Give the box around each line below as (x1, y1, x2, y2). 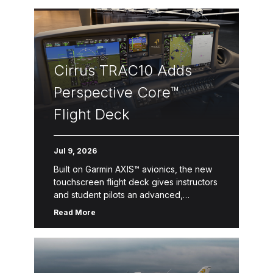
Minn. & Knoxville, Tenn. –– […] (54, 228, 175, 238)
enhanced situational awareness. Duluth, (54, 215, 217, 225)
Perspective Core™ (54, 83, 179, 101)
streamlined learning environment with (54, 202, 205, 213)
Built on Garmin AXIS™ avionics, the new (54, 164, 212, 174)
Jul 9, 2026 (54, 146, 97, 155)
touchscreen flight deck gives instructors (54, 177, 218, 187)
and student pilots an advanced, (54, 190, 183, 200)
